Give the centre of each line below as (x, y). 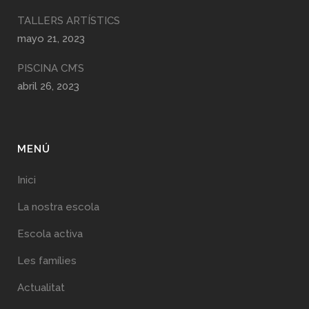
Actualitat (41, 288)
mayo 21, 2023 (51, 39)
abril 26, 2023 (48, 86)
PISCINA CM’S (51, 68)
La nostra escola (58, 207)
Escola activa (50, 234)
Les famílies (47, 261)
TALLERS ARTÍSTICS (69, 21)
